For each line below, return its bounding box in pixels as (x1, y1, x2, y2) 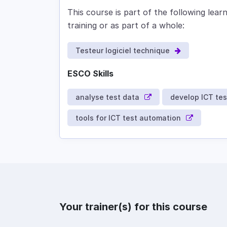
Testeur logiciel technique (75, 46, 170, 55)
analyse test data (75, 93, 139, 102)
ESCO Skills (67, 68, 113, 79)
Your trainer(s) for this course (59, 201, 207, 213)
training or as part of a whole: (67, 20, 184, 31)
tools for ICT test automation (75, 113, 181, 123)
